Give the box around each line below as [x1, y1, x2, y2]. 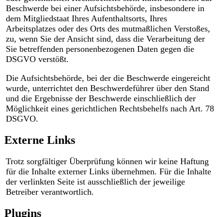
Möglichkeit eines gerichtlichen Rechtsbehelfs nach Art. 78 [5, 104, 214, 114]
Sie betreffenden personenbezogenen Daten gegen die [5, 44, 194, 54]
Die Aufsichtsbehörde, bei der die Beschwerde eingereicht [5, 73, 210, 83]
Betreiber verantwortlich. [5, 186, 94, 197]
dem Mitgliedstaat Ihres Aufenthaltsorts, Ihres [5, 14, 167, 24]
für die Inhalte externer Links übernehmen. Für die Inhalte [5, 166, 211, 176]
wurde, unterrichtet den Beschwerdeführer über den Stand [5, 83, 209, 93]
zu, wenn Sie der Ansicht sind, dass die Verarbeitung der [5, 34, 205, 44]
